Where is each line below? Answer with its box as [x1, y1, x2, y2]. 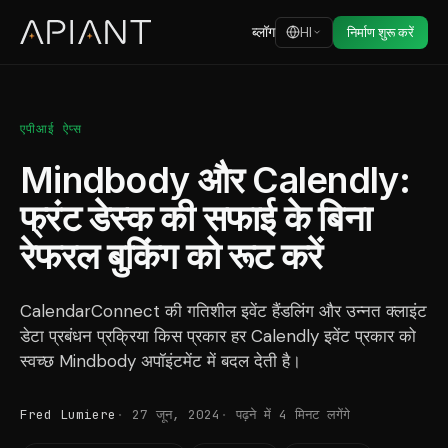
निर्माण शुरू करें [347, 23, 414, 41]
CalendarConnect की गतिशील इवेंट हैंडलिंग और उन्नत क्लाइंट [20, 300, 427, 322]
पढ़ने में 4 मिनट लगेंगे [236, 406, 350, 423]
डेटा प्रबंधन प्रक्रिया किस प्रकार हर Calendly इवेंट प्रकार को [20, 325, 416, 347]
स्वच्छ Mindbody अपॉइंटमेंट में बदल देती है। [20, 350, 301, 372]
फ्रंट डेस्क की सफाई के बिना [20, 196, 372, 240]
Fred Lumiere [20, 406, 116, 423]
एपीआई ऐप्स [20, 121, 82, 137]
